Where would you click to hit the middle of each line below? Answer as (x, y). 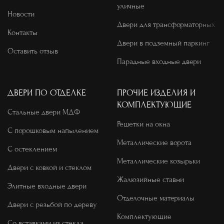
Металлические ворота (154, 142)
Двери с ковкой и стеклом (49, 167)
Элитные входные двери (47, 186)
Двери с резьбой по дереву (52, 204)
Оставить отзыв (33, 51)
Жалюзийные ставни (150, 179)
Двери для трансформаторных (166, 24)
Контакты (22, 32)
